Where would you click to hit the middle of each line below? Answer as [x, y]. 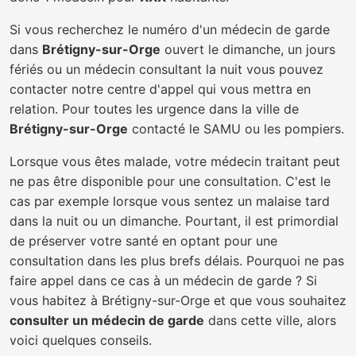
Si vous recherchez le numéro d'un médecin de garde [170, 29]
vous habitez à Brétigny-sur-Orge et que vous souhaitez [178, 300]
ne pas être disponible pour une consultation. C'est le [170, 181]
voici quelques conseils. [81, 340]
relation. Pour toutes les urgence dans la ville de [154, 109]
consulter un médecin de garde [107, 320]
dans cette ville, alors [270, 320]
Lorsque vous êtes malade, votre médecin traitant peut [175, 161]
